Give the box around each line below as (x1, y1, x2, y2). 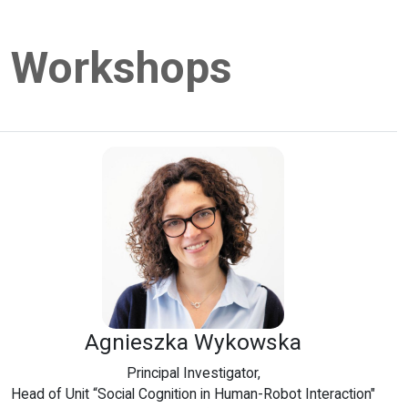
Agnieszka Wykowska (85, 329, 301, 355)
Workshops (11, 42, 232, 94)
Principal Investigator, (126, 364, 260, 382)
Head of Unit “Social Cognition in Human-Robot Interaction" (11, 385, 375, 403)
